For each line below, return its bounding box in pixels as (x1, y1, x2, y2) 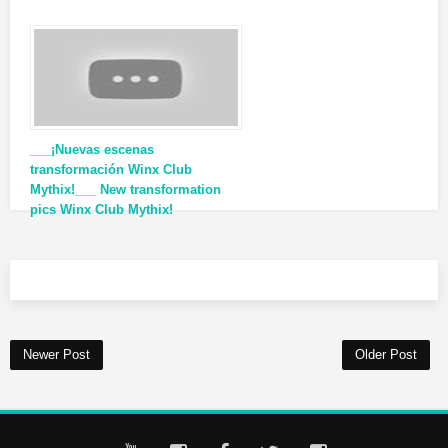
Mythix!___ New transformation (30, 182, 221, 197)
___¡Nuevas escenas (30, 142, 154, 157)
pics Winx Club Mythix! (30, 202, 173, 217)
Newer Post (23, 347, 90, 362)
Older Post (355, 347, 417, 362)
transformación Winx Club (30, 162, 192, 177)
